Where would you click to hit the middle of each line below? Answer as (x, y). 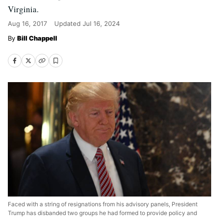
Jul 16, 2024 (101, 23)
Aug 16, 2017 (27, 23)
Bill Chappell (37, 38)
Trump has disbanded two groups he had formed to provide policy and (102, 213)
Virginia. (23, 9)
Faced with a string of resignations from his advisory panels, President (103, 204)
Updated (68, 23)
